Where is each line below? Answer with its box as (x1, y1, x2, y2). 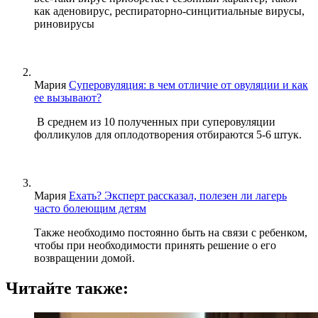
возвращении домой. (34, 252, 135, 265)
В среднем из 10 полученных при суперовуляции (34, 116, 275, 128)
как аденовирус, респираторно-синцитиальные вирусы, (34, 5, 305, 18)
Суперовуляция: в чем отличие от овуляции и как (69, 79, 308, 92)
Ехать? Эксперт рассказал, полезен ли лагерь (69, 190, 287, 202)
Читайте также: (6, 279, 128, 297)
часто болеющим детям (34, 202, 146, 215)
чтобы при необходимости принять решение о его (34, 239, 276, 252)
